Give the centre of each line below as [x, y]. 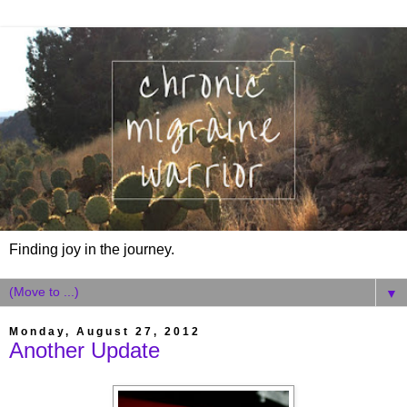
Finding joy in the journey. [92, 249]
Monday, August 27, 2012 [105, 332]
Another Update [84, 350]
